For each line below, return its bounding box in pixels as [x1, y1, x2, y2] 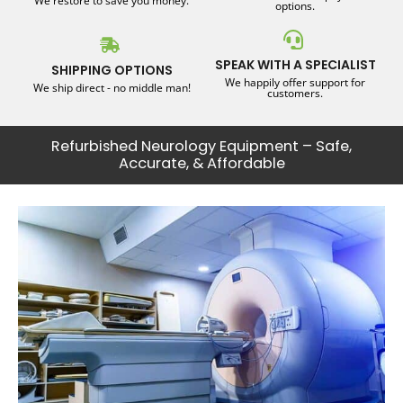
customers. [267, 85, 323, 101]
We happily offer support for [225, 74, 365, 90]
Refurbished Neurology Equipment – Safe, [51, 136, 352, 157]
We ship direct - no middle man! [32, 79, 191, 95]
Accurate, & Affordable [118, 153, 285, 175]
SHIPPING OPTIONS [50, 60, 173, 79]
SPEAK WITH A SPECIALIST [214, 55, 376, 74]
